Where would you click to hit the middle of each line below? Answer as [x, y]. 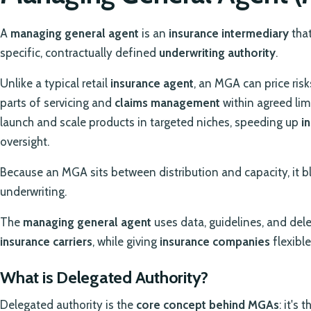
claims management [167, 103]
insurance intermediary [229, 34]
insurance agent [152, 84]
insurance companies [215, 242]
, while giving [126, 242]
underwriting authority [217, 53]
